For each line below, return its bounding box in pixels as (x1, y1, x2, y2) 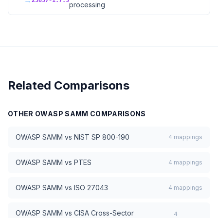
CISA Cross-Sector (74, 209, 134, 217)
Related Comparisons (8, 78, 129, 92)
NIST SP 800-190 (74, 133, 129, 141)
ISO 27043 (74, 183, 108, 192)
